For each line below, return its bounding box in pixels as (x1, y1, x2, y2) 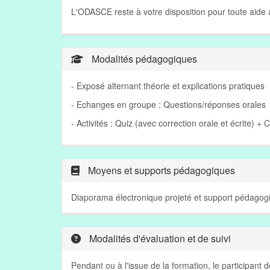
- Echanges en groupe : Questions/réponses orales (71, 98, 266, 110)
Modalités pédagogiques (89, 52, 197, 66)
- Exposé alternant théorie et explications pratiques (71, 80, 265, 92)
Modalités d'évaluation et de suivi (87, 231, 231, 245)
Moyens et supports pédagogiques (86, 163, 235, 177)
